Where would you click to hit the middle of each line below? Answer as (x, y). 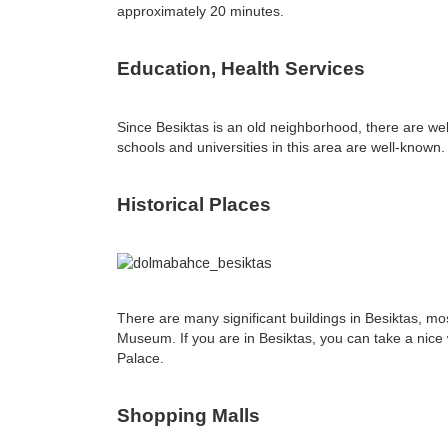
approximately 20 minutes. (200, 11)
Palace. (140, 358)
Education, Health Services (241, 69)
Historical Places (194, 205)
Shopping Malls (188, 416)
